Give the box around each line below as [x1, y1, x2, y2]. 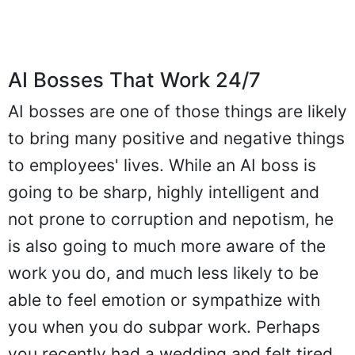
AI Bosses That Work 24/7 [8, 67, 261, 92]
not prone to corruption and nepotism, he [8, 208, 334, 229]
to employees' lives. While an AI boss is [8, 155, 316, 175]
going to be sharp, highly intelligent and [8, 181, 319, 202]
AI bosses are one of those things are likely [8, 101, 347, 121]
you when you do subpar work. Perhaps [8, 316, 320, 337]
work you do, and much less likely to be [8, 262, 319, 283]
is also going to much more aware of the [8, 235, 326, 256]
